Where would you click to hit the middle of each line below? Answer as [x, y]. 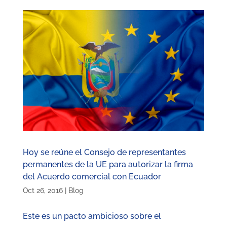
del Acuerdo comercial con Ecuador [92, 177]
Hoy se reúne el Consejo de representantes [104, 153]
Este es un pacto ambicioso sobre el [92, 216]
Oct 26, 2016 [43, 191]
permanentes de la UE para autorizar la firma [108, 165]
